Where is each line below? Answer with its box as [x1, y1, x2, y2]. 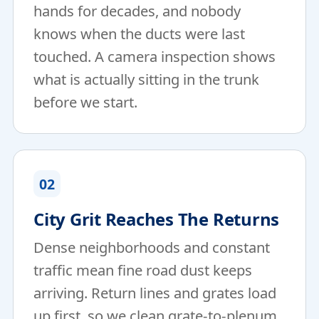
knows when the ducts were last [33, 23, 245, 43]
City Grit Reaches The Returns [33, 207, 280, 231]
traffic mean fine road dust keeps [33, 260, 252, 280]
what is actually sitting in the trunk [33, 69, 259, 89]
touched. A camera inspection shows [33, 46, 276, 66]
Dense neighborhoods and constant [33, 237, 270, 257]
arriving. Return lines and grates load [33, 283, 276, 303]
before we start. [33, 92, 137, 112]
